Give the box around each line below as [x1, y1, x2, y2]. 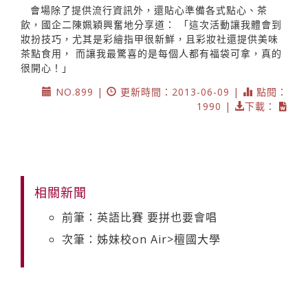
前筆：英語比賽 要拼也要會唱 [62, 209, 217, 225]
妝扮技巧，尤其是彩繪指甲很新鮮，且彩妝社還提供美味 [21, 32, 278, 45]
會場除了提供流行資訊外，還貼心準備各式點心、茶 [30, 3, 267, 16]
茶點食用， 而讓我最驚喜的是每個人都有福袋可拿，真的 [21, 46, 282, 60]
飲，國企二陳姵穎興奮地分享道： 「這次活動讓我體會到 [21, 17, 282, 31]
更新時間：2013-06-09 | [117, 85, 243, 98]
